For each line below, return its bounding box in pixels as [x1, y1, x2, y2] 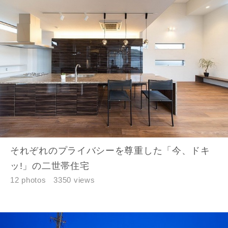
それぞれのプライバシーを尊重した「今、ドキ [10, 146, 210, 156]
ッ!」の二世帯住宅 [10, 161, 90, 172]
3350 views [53, 176, 95, 185]
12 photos [10, 176, 46, 185]
